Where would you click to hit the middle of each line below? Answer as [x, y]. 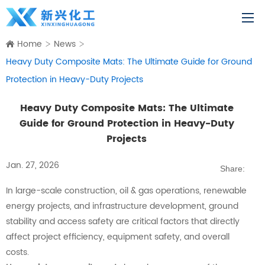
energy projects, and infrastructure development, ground [122, 206]
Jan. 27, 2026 [33, 166]
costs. [17, 253]
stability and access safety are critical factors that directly [123, 222]
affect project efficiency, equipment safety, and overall [118, 237]
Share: [232, 169]
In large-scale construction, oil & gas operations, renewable [126, 191]
